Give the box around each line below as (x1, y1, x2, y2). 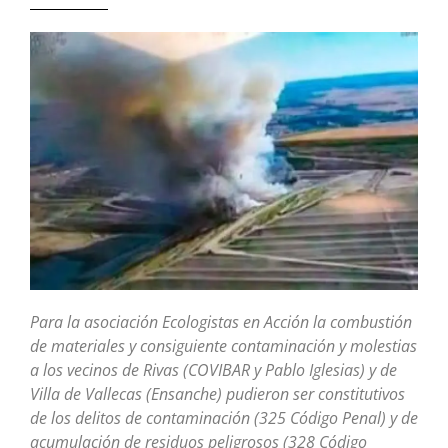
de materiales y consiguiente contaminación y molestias (30, 335, 417, 358)
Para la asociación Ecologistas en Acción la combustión (30, 311, 412, 334)
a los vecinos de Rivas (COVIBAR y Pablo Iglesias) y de (30, 359, 397, 382)
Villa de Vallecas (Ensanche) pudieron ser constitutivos (30, 383, 405, 406)
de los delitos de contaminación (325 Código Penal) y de (30, 407, 418, 430)
